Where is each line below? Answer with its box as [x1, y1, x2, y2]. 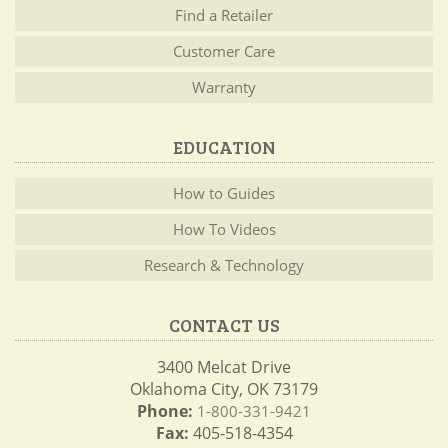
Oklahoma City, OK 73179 [130, 378, 318, 401]
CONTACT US [168, 313, 280, 338]
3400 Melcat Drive [157, 356, 291, 379]
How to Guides [173, 183, 275, 204]
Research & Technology [144, 255, 304, 276]
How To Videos [172, 219, 276, 240]
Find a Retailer [175, 5, 273, 26]
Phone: [137, 400, 197, 423]
